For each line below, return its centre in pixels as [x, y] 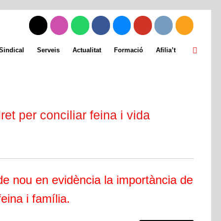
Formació [129, 50]
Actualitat [87, 50]
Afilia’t [166, 50]
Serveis [48, 50]
